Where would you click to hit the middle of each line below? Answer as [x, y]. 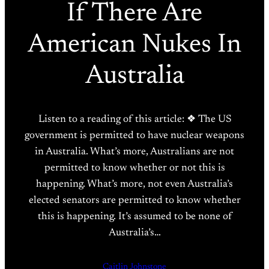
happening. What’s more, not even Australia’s [134, 184]
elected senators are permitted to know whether [134, 200]
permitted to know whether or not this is [134, 168]
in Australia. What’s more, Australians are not [134, 152]
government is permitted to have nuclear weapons [134, 135]
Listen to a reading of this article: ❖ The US [134, 119]
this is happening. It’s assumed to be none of [134, 216]
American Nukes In [134, 45]
